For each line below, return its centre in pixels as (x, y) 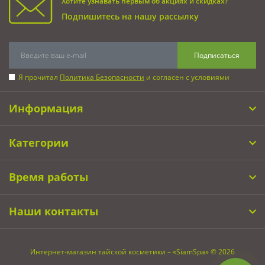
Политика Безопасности (102, 77)
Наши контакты (54, 211)
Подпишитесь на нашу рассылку (130, 17)
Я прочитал (39, 77)
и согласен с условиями (187, 77)
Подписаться (217, 55)
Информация (46, 109)
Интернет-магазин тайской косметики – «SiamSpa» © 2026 (132, 252)
